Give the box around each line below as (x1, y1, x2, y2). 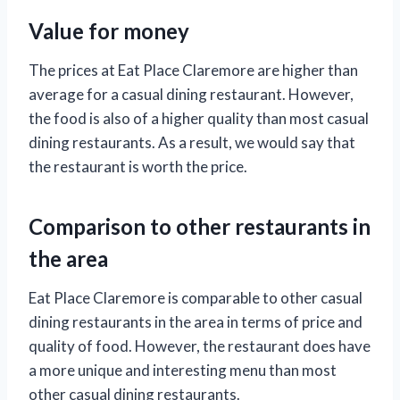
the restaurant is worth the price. (29, 156, 247, 176)
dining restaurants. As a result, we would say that (29, 132, 355, 152)
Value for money (29, 17, 189, 44)
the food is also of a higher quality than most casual (29, 108, 369, 128)
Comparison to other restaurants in (29, 212, 371, 239)
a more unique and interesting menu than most (29, 360, 337, 379)
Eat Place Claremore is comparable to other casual (29, 287, 362, 307)
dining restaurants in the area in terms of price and (29, 312, 362, 331)
